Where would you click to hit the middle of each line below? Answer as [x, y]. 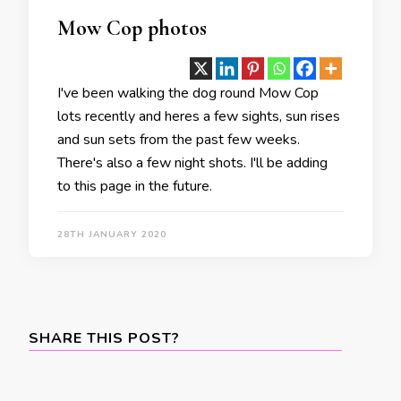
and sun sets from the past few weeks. [179, 140]
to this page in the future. [135, 187]
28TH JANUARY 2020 [112, 235]
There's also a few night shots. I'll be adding [192, 163]
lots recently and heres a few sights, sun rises [199, 117]
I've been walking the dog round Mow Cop [188, 94]
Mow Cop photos [132, 29]
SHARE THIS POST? [104, 339]
